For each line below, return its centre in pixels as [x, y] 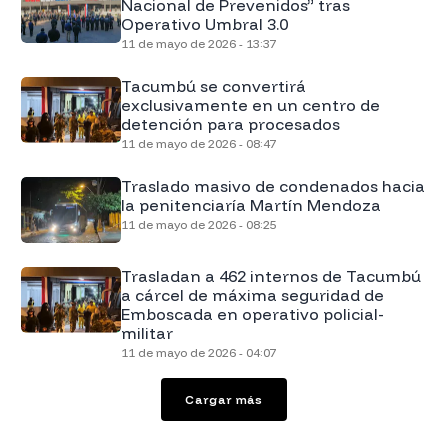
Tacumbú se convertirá [213, 85]
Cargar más [224, 399]
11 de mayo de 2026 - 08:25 [198, 224]
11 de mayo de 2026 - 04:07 [198, 352]
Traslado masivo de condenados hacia [272, 185]
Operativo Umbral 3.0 [204, 23]
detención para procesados [230, 123]
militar [146, 332]
